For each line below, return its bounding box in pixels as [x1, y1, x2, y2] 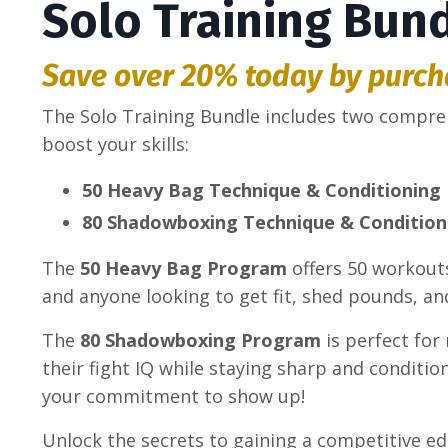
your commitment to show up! [42, 383, 305, 408]
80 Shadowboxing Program [80, 327, 321, 352]
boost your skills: [42, 132, 189, 157]
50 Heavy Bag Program [80, 255, 287, 280]
